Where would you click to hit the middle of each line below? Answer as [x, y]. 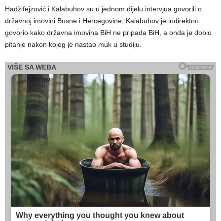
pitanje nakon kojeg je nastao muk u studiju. [73, 45]
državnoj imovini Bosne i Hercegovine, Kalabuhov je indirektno [102, 21]
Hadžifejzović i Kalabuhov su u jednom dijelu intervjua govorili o [103, 9]
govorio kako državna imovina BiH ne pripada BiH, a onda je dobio [108, 33]
